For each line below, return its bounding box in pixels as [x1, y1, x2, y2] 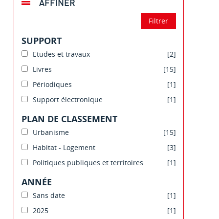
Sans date [33, 191, 65, 200]
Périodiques [33, 80, 72, 89]
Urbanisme [33, 128, 69, 137]
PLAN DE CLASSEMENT [22, 113, 117, 125]
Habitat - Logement [33, 143, 95, 153]
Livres [33, 65, 52, 74]
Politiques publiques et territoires [33, 158, 143, 168]
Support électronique [33, 95, 103, 105]
